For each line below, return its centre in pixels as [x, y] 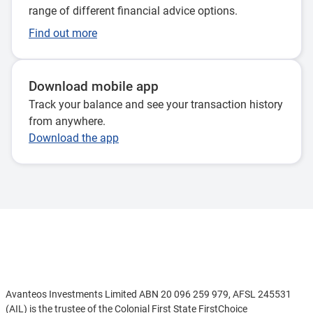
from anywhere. [67, 121]
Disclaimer [32, 262]
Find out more [63, 33]
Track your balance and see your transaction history [156, 104]
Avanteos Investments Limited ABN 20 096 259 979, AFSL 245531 [148, 294]
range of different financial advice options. [133, 11]
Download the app [74, 138]
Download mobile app [94, 87]
